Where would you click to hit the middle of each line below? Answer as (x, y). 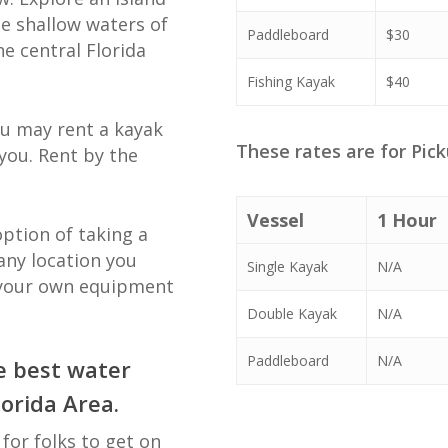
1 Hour (407, 219)
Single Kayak (288, 266)
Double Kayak (292, 313)
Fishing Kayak (291, 81)
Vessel (276, 219)
